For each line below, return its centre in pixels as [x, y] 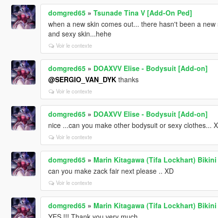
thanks [127, 79]
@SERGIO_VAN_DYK [82, 79]
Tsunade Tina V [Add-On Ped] [143, 12]
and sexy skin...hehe [80, 33]
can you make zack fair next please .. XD [111, 171]
